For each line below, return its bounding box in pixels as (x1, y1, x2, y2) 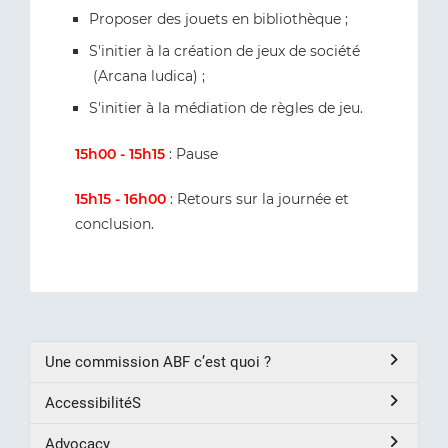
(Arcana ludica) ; (89, 66, 205, 85)
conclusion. (75, 214, 154, 233)
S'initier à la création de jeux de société (89, 41, 360, 60)
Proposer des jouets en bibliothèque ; (89, 9, 348, 28)
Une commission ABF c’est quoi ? (45, 352, 271, 371)
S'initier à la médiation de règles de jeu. (89, 98, 363, 117)
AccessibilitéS (45, 393, 141, 412)
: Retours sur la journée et (166, 189, 349, 208)
